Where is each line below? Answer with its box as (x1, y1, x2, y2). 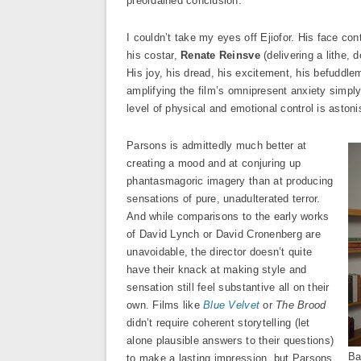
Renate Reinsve (180, 49, 260, 61)
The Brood (276, 299, 326, 311)
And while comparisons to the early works (127, 210, 330, 222)
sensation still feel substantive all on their (127, 281, 330, 293)
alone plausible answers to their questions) (127, 334, 334, 346)
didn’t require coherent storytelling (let (127, 317, 310, 329)
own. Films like (127, 299, 204, 311)
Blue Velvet (203, 299, 260, 311)
